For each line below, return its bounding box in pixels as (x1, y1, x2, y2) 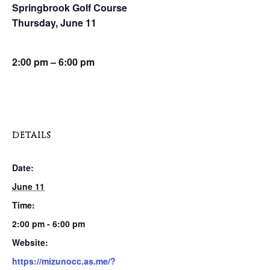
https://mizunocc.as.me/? (12, 255, 116, 267)
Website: (12, 236, 48, 248)
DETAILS (12, 130, 51, 141)
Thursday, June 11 (12, 16, 96, 30)
